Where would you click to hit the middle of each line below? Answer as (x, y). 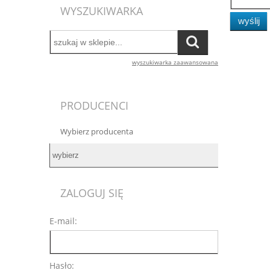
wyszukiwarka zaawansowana (175, 62)
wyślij (249, 20)
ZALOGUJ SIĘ (92, 193)
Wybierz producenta (97, 131)
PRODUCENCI (95, 105)
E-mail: (63, 221)
